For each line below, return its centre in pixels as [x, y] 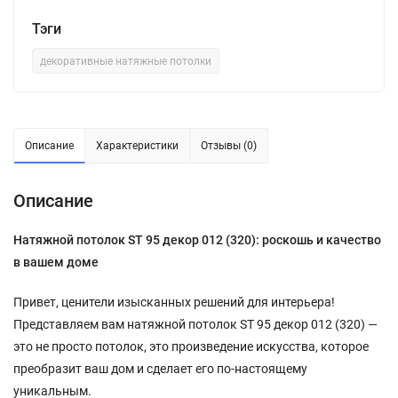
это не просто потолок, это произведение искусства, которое [191, 346]
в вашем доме [56, 262]
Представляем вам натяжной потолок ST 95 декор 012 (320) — [195, 324]
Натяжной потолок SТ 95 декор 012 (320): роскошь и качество [197, 239]
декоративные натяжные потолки [126, 61]
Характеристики [137, 145]
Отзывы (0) [229, 145]
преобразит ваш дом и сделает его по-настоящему [160, 368]
